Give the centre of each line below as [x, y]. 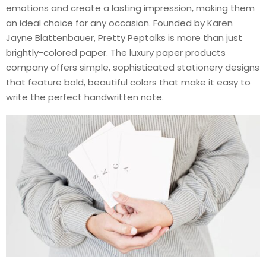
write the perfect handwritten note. [85, 97]
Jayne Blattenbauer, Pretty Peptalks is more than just [124, 38]
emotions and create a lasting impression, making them [130, 8]
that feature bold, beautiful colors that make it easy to [128, 83]
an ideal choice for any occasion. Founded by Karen [119, 23]
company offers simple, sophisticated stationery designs [133, 68]
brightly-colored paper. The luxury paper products [116, 53]
